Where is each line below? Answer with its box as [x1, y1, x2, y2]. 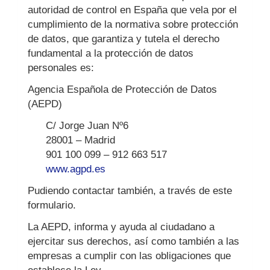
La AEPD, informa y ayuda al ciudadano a [28, 221, 215, 233]
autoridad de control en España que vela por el [28, 4, 237, 16]
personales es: [28, 62, 94, 74]
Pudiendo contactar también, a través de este [28, 185, 232, 196]
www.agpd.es [46, 163, 105, 175]
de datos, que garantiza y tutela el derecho [28, 33, 219, 45]
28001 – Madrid [46, 134, 115, 146]
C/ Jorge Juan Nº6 [46, 120, 128, 131]
